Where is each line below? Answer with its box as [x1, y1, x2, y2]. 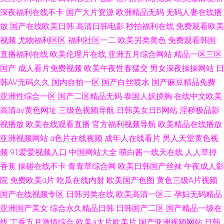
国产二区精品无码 [58, 91, 122, 101]
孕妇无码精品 [174, 189, 222, 199]
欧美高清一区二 [116, 189, 172, 199]
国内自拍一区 [51, 77, 99, 87]
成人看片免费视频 [18, 63, 82, 73]
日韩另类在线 [66, 189, 114, 199]
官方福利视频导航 [92, 119, 156, 129]
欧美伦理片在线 [50, 49, 106, 59]
